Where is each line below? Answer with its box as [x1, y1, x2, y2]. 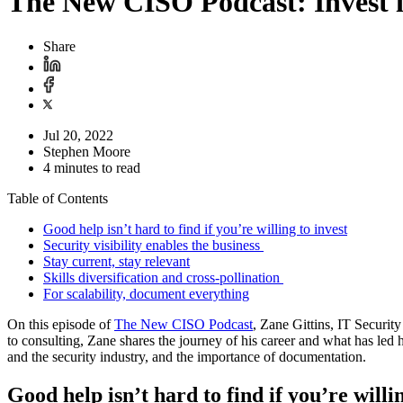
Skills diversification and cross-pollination [43, 269, 283, 285]
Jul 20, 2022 [43, 127, 113, 143]
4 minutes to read [43, 159, 140, 175]
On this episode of [7, 316, 114, 332]
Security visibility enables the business [43, 237, 264, 253]
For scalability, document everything [43, 285, 249, 301]
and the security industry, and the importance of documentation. [7, 348, 366, 364]
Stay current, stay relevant [43, 253, 190, 269]
